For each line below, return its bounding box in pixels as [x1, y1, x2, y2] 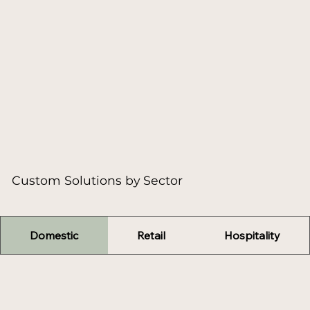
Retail [137, 228, 165, 243]
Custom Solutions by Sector [12, 173, 183, 188]
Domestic [30, 228, 79, 243]
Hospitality [224, 228, 280, 243]
